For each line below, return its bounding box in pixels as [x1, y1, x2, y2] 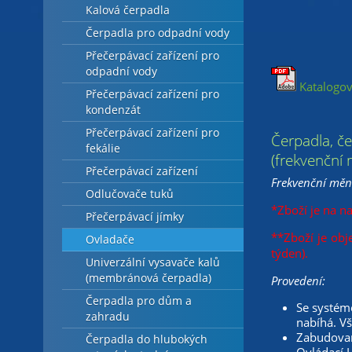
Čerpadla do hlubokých [85, 332, 207, 346]
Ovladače [85, 233, 134, 247]
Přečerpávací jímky [85, 210, 184, 224]
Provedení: [270, 273, 325, 288]
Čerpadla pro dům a [85, 294, 192, 308]
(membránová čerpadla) [85, 271, 211, 285]
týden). [270, 245, 308, 261]
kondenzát [85, 103, 141, 117]
